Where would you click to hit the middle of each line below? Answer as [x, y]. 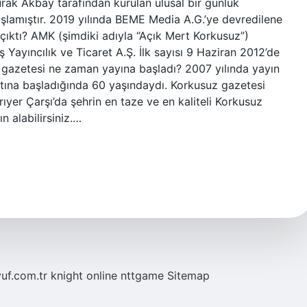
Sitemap [188, 275]
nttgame [142, 275]
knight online [84, 275]
